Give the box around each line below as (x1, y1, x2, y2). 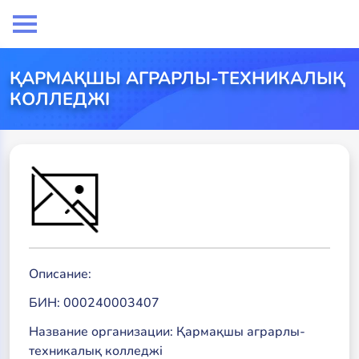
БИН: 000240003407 (29, 294, 159, 312)
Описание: (29, 265, 91, 283)
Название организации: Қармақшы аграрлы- (29, 323, 305, 341)
